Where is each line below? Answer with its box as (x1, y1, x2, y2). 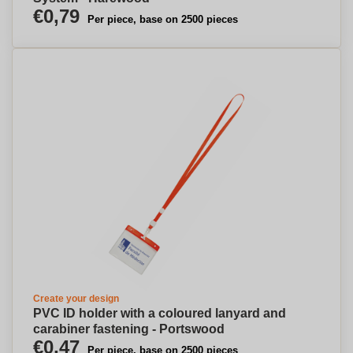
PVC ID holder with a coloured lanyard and (33, 307, 286, 320)
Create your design (33, 293, 119, 304)
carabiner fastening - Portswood (33, 322, 225, 336)
